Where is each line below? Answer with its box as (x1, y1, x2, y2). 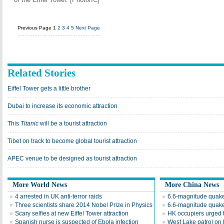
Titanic (20, 120, 38, 127)
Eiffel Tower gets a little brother (7, 85, 90, 92)
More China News (165, 181, 219, 188)
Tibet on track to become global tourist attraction (7, 137, 137, 144)
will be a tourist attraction (38, 120, 107, 127)
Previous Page (17, 25, 51, 30)
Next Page (75, 25, 100, 30)
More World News (12, 181, 67, 188)
